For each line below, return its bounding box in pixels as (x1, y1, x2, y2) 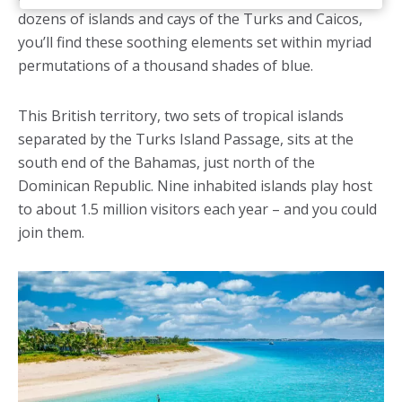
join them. (18, 223, 84, 242)
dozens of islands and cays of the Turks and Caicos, (18, 9, 363, 29)
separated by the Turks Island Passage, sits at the (18, 129, 354, 149)
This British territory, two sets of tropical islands (18, 106, 344, 126)
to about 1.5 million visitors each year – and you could (18, 199, 377, 219)
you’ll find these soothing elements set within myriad (18, 32, 371, 52)
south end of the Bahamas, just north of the (18, 153, 315, 172)
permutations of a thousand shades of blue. (18, 56, 313, 75)
